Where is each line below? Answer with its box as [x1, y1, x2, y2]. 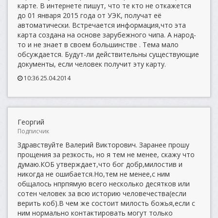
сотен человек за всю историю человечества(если [18, 189, 186, 198]
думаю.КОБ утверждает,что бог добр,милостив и [18, 160, 182, 169]
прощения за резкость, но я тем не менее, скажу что [18, 150, 195, 159]
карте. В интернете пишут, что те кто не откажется [18, 1, 191, 10]
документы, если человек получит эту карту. [18, 59, 166, 69]
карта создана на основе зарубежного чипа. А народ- [18, 30, 196, 39]
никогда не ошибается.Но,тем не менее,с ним [18, 169, 170, 179]
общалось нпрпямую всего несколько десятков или [18, 179, 190, 188]
